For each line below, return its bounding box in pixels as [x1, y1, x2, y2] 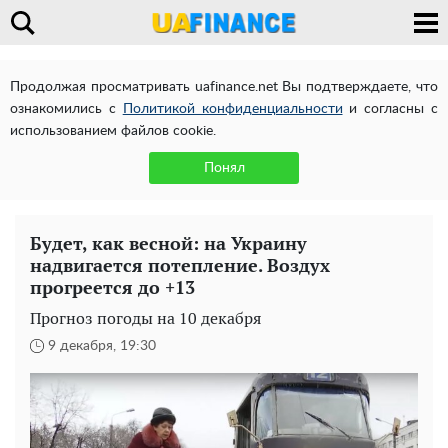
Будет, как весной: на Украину [30, 231, 307, 255]
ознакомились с [10, 102, 123, 116]
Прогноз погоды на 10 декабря [30, 307, 261, 329]
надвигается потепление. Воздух [30, 253, 330, 277]
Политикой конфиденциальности [122, 102, 343, 116]
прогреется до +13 [30, 275, 195, 299]
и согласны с [342, 102, 439, 116]
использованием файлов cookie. [10, 124, 216, 138]
